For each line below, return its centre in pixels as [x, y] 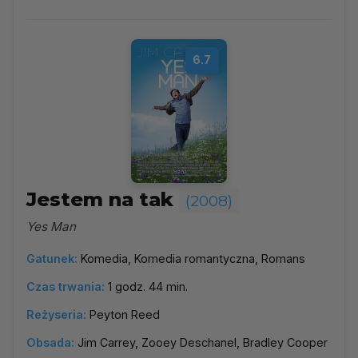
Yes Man [51, 227]
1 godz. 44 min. [148, 286]
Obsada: [50, 342]
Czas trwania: [66, 286]
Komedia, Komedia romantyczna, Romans [193, 259]
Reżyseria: [56, 314]
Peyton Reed [125, 314]
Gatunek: [52, 259]
